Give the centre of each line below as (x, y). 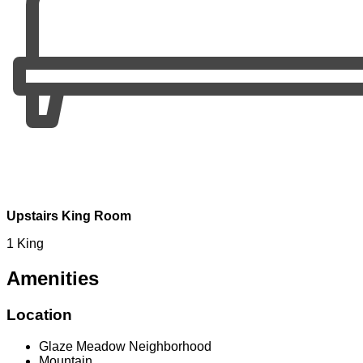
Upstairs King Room (69, 216)
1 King (25, 244)
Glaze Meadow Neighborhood (125, 346)
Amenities (53, 279)
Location (39, 315)
